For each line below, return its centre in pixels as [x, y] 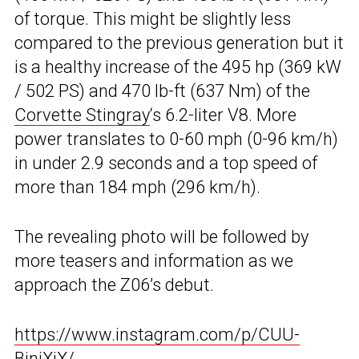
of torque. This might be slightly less [153, 19]
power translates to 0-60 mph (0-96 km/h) [176, 139]
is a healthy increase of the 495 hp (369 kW [178, 67]
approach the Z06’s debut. [114, 285]
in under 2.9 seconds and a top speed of [166, 163]
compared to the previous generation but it [179, 43]
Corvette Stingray [82, 115]
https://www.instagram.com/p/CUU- [157, 335]
